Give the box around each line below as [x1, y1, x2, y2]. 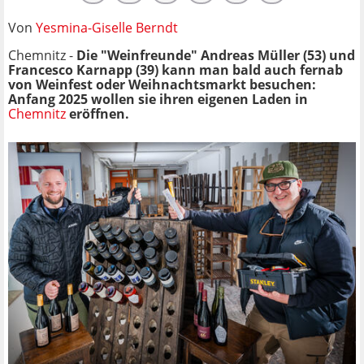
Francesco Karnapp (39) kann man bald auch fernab [8, 60, 343, 79]
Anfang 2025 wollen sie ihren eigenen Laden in [8, 89, 308, 108]
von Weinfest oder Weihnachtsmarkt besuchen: [8, 75, 316, 93]
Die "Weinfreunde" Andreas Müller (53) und [76, 45, 355, 64]
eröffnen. [66, 104, 129, 123]
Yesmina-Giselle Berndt [36, 18, 178, 37]
